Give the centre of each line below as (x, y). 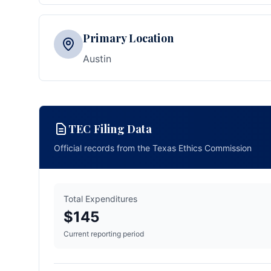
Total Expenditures (100, 199)
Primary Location (128, 38)
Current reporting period (104, 234)
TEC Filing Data (110, 129)
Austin (97, 59)
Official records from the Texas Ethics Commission (153, 148)
